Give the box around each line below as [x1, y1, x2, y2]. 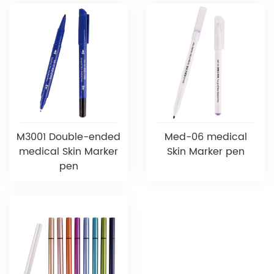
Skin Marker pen [166, 143, 245, 160]
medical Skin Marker [19, 143, 118, 160]
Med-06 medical [164, 128, 247, 145]
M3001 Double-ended [17, 128, 120, 145]
